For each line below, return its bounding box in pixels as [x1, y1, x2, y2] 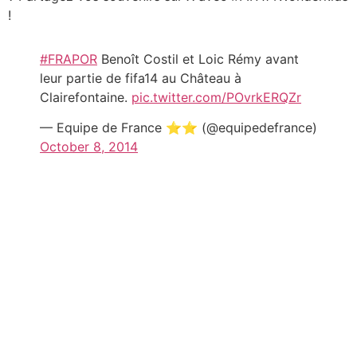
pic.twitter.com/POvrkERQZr [131, 88, 301, 105]
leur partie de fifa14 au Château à [40, 69, 241, 86]
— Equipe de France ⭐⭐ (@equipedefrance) [40, 119, 317, 135]
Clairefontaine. [40, 88, 131, 105]
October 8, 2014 [40, 138, 138, 155]
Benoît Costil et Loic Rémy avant [97, 50, 299, 67]
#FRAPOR [40, 50, 97, 67]
